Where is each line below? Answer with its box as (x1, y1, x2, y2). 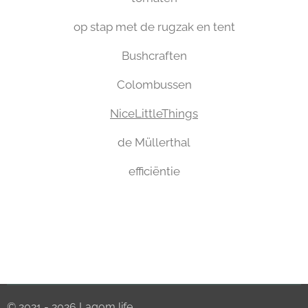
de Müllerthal (118, 135, 190, 149)
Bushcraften (121, 49, 187, 63)
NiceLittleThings (110, 107, 198, 120)
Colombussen (116, 78, 192, 91)
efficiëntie (128, 164, 180, 178)
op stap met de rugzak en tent (73, 20, 235, 34)
